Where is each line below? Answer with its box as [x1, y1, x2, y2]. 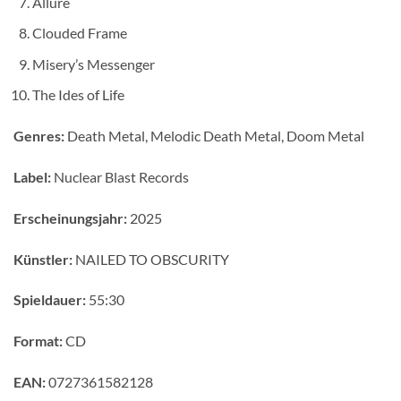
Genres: [13, 127, 64, 145]
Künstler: [13, 250, 73, 268]
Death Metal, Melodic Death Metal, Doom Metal [64, 127, 364, 145]
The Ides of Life [31, 86, 124, 104]
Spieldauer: [13, 291, 86, 309]
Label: [13, 167, 51, 185]
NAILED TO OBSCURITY [73, 250, 229, 268]
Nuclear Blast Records [51, 167, 189, 185]
